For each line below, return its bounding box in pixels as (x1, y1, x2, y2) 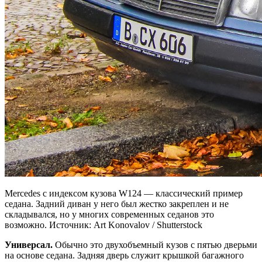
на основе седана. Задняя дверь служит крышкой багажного (5, 250, 244, 261)
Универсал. (5, 240, 53, 250)
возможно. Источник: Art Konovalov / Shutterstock (5, 220, 202, 230)
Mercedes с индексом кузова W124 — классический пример (5, 188, 243, 199)
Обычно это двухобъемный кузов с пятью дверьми (53, 240, 257, 250)
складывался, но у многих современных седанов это (5, 209, 214, 220)
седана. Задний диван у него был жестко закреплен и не (5, 199, 229, 209)
